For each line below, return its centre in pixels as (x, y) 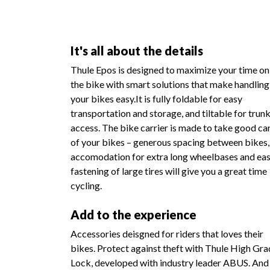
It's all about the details (137, 51)
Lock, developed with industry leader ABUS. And (170, 262)
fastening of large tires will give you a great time (169, 171)
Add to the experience (133, 215)
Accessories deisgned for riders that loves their (167, 234)
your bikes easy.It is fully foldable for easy (156, 99)
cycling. (86, 185)
